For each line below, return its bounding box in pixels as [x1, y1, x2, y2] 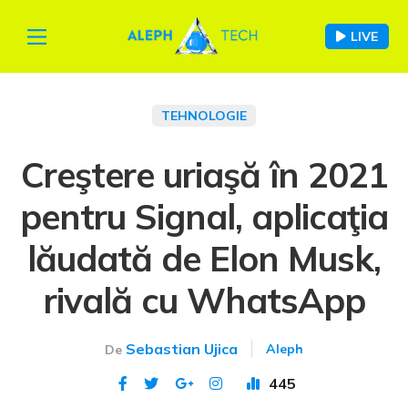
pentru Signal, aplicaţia [20, 194, 388, 240]
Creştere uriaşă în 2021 [20, 152, 388, 198]
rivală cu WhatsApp [43, 278, 365, 323]
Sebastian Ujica [126, 340, 238, 359]
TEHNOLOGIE [161, 107, 247, 125]
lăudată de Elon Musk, [27, 236, 381, 281]
